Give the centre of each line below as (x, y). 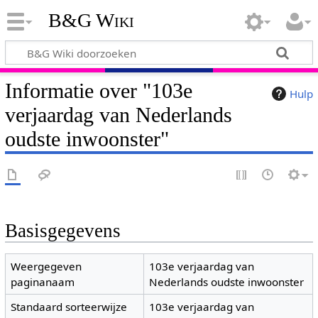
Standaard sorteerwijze (69, 307)
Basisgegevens (62, 231)
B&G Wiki (91, 21)
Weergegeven (46, 267)
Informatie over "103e (98, 91)
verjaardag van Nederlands (118, 115)
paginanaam (43, 282)
